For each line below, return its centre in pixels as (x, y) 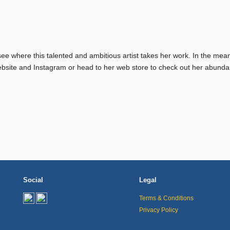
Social (33, 180)
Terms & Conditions (167, 198)
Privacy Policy (159, 210)
